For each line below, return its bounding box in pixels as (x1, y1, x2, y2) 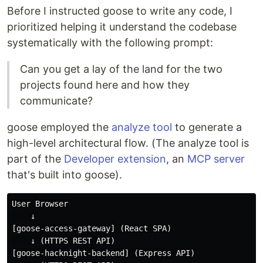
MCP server (187, 153, 245, 166)
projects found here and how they (20, 79, 190, 92)
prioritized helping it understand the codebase (7, 21, 237, 33)
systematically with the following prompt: (7, 36, 213, 49)
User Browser (12, 199, 68, 209)
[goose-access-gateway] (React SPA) (12, 224, 171, 234)
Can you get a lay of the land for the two (20, 63, 222, 76)
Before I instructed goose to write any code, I (7, 5, 232, 18)
